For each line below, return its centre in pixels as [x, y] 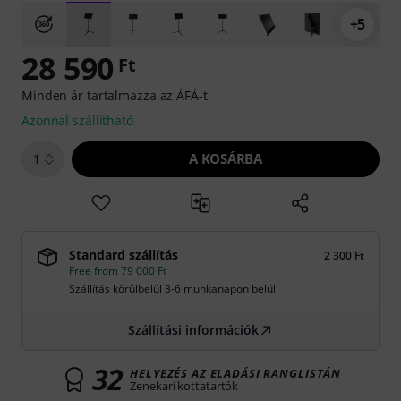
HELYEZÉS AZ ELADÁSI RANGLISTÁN [236, 373]
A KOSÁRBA [226, 158]
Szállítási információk [193, 330]
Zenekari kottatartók [184, 386]
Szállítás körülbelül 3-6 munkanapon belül [172, 289]
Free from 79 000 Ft [118, 271]
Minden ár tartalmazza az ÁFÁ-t [115, 95]
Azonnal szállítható [77, 120]
